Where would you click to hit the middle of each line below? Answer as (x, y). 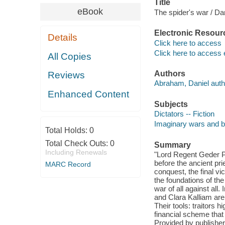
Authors (170, 73)
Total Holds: (67, 130)
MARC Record (68, 164)
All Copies (70, 56)
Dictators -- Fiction (184, 114)
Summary (172, 145)
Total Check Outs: (77, 143)
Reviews (67, 75)
